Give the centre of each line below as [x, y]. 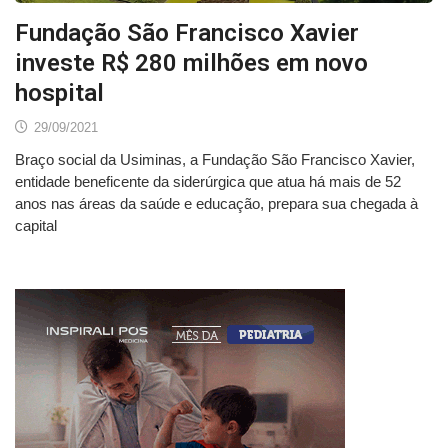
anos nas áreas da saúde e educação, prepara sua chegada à [216, 203]
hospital [59, 92]
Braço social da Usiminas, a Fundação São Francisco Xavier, [215, 159]
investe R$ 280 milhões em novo [191, 62]
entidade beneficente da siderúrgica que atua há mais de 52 [208, 181]
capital [36, 225]
